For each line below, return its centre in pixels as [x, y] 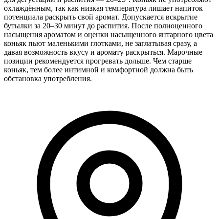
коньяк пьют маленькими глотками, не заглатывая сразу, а [100, 43]
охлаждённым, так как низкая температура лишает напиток [103, 8]
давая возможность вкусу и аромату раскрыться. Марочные [103, 52]
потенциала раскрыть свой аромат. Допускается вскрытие [101, 17]
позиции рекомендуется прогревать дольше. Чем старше [98, 61]
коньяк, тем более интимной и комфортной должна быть [99, 69]
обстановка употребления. [48, 78]
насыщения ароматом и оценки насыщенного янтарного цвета [109, 34]
